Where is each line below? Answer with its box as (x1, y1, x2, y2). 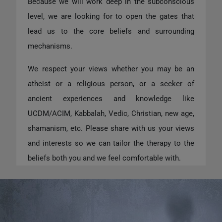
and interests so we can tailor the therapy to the (28, 138, 194, 148)
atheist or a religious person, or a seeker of (28, 79, 194, 88)
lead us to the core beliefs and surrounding (28, 26, 194, 36)
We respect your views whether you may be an (28, 64, 194, 73)
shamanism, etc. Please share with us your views (28, 123, 194, 133)
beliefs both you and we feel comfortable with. (28, 153, 181, 163)
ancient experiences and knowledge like (28, 94, 194, 103)
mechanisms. (28, 41, 72, 51)
